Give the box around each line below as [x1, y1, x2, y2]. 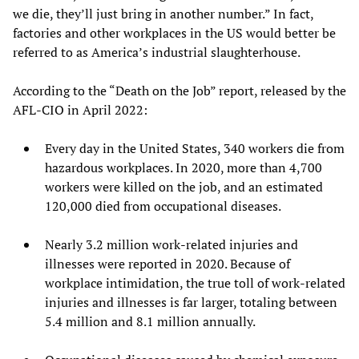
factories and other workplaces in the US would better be [13, 24, 336, 42]
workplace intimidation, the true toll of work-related [45, 274, 345, 292]
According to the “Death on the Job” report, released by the [13, 82, 346, 100]
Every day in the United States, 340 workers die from [45, 139, 345, 158]
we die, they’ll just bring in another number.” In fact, [13, 5, 313, 23]
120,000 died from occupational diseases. [45, 197, 281, 216]
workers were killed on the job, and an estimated [45, 178, 323, 196]
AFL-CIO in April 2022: [13, 101, 151, 119]
